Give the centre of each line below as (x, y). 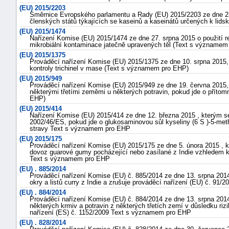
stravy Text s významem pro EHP (80, 129)
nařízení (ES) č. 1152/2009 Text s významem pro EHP (110, 212)
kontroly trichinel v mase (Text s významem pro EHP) (109, 68)
